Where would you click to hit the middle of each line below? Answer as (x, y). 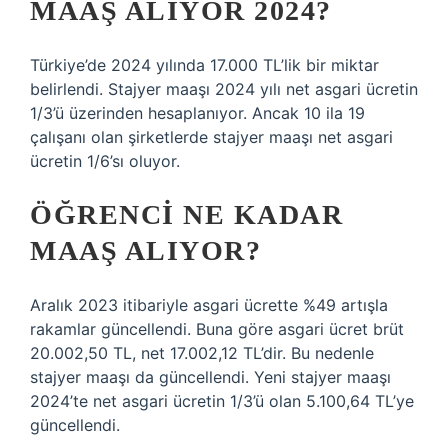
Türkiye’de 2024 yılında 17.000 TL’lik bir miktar (204, 65)
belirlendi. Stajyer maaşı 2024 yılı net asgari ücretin (224, 89)
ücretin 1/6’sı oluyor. (105, 161)
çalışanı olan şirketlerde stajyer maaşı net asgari (211, 137)
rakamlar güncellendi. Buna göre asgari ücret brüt (217, 329)
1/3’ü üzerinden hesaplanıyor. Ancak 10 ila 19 (197, 113)
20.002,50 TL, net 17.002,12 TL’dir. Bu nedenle (202, 353)
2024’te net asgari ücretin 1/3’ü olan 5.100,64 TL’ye (222, 401)
